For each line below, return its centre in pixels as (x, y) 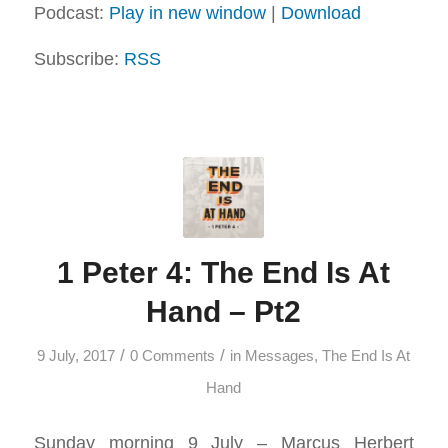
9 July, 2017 (76, 355)
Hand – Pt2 (224, 311)
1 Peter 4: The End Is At (224, 272)
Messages (280, 355)
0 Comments (173, 355)
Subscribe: (78, 59)
